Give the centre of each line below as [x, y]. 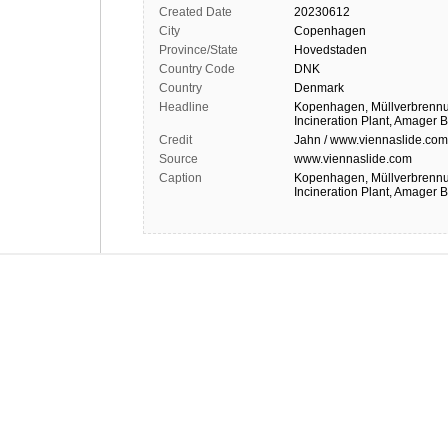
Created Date [195, 12]
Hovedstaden [330, 50]
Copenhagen [330, 31]
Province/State [198, 50]
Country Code [197, 69]
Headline [184, 107]
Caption [180, 178]
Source [178, 159]
